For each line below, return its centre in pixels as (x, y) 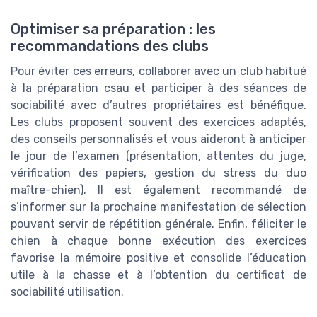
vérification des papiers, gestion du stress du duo (158, 173)
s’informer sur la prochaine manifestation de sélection (158, 207)
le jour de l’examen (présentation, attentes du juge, (158, 156)
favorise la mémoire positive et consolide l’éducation (158, 258)
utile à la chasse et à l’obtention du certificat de (158, 275)
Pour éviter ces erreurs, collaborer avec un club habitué (158, 71)
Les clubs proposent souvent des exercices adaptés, (158, 122)
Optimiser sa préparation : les (113, 29)
